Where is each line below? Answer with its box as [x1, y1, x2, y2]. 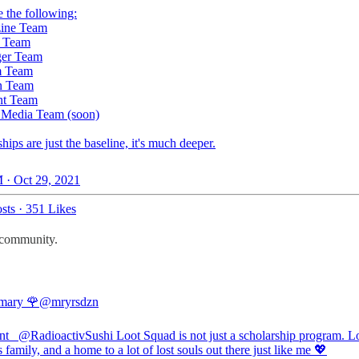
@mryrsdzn [39, 295, 99, 309]
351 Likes [26, 202, 76, 216]
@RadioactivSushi [18, 329, 113, 343]
